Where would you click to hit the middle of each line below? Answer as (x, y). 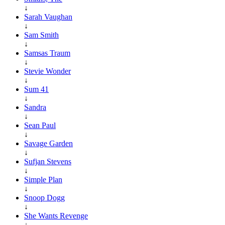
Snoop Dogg (44, 197)
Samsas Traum (47, 53)
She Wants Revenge (56, 215)
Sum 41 (36, 89)
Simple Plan (43, 179)
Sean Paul (40, 125)
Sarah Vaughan (48, 17)
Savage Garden (48, 143)
